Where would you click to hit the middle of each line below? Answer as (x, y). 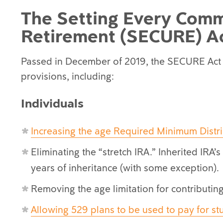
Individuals (52, 103)
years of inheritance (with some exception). (125, 168)
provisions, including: (67, 76)
